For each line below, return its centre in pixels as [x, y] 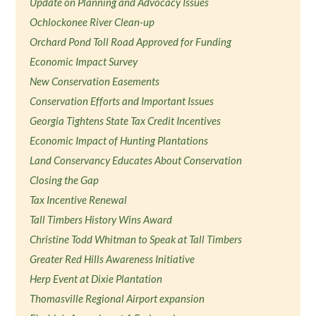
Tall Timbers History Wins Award [101, 219]
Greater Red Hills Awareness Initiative [113, 259]
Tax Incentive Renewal [79, 200]
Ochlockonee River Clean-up [92, 22]
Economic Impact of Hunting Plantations [119, 140]
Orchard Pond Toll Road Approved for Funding [131, 42]
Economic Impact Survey [84, 61]
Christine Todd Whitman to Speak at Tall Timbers [136, 239]
